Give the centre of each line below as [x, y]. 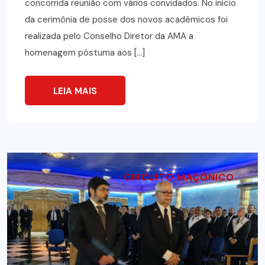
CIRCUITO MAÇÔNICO [179, 177]
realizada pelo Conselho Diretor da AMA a [109, 36]
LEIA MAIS [75, 91]
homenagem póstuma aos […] [85, 53]
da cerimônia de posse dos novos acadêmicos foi [126, 20]
